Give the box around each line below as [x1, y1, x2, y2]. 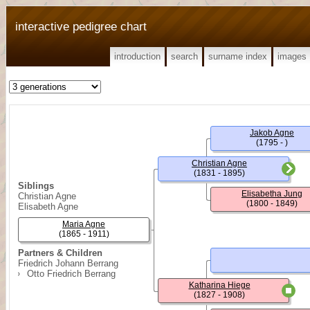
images [277, 51, 307, 62]
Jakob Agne [250, 128, 294, 138]
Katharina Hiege [188, 280, 250, 290]
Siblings [18, 181, 54, 191]
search [171, 51, 198, 62]
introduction [114, 51, 161, 62]
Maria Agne [62, 219, 105, 229]
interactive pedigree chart [15, 19, 147, 33]
